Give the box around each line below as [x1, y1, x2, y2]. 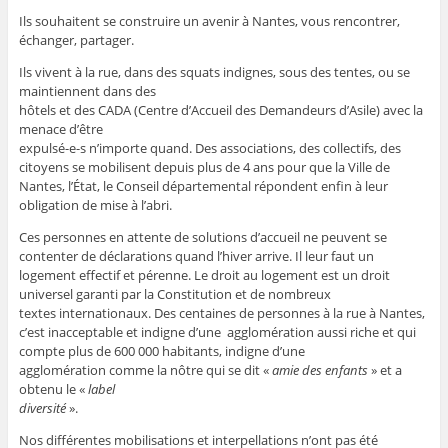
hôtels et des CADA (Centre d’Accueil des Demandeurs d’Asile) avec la [18, 101, 423, 120]
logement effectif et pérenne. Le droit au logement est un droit [18, 266, 390, 285]
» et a [367, 361, 402, 380]
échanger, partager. [18, 31, 134, 50]
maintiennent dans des [18, 82, 156, 101]
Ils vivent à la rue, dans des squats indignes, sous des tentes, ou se [18, 63, 410, 82]
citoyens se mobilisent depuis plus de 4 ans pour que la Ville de [18, 158, 390, 177]
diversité [18, 399, 66, 418]
